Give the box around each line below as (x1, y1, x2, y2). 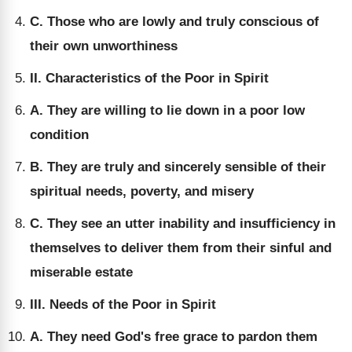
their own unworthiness (30, 38, 178, 53)
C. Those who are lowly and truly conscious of (30, 14, 319, 29)
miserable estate (30, 265, 133, 280)
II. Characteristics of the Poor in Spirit (30, 71, 269, 86)
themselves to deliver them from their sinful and (30, 240, 332, 255)
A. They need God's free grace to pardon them (30, 329, 317, 344)
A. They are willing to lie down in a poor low (30, 103, 305, 118)
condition (30, 127, 89, 142)
